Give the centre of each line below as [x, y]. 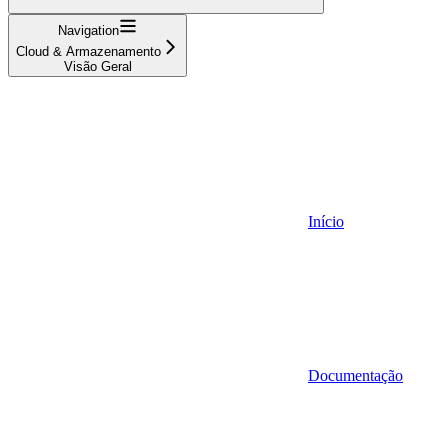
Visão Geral [97, 66]
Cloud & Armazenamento [88, 51]
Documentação [355, 375]
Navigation [88, 30]
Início [326, 221]
